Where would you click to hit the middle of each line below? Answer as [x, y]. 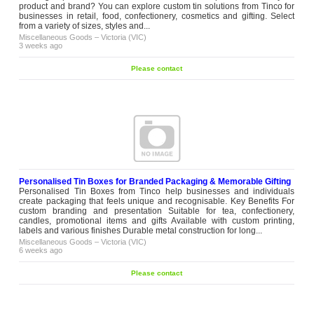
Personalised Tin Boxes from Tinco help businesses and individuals [157, 191]
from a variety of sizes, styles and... [85, 26]
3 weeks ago [41, 45]
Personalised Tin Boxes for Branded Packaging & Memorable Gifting [155, 181]
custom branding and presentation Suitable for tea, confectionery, [157, 211]
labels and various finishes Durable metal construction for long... [141, 230]
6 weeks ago [41, 250]
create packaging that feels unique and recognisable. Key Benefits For [157, 201]
